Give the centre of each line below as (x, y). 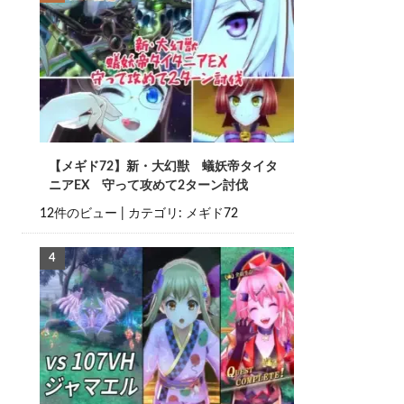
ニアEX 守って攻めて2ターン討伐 (148, 186)
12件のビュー (78, 214)
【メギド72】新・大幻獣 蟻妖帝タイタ (163, 167)
